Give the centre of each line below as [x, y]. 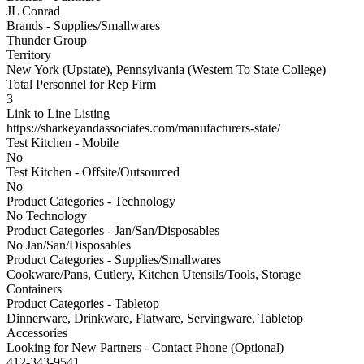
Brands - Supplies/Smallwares [83, 25]
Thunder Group [47, 40]
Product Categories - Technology [91, 201]
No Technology [47, 215]
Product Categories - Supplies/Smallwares [114, 259]
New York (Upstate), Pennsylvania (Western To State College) [166, 69]
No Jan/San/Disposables [69, 245]
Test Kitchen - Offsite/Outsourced [93, 171]
